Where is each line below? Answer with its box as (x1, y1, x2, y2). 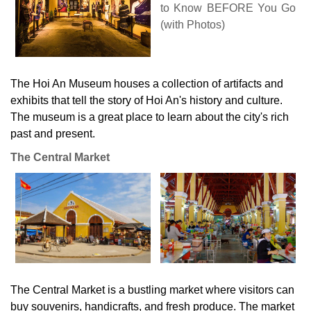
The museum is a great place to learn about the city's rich (10, 110, 289, 123)
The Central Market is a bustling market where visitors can (10, 283, 294, 296)
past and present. (10, 127, 95, 140)
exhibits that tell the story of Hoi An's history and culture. (10, 94, 283, 106)
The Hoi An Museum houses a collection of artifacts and (10, 77, 283, 90)
